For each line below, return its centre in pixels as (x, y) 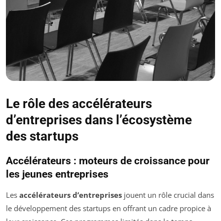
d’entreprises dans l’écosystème (99, 120)
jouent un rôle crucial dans (168, 195)
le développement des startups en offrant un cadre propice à (109, 208)
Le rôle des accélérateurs (79, 104)
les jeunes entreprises (57, 174)
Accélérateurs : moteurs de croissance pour (108, 161)
